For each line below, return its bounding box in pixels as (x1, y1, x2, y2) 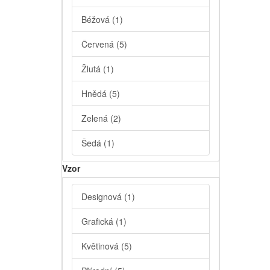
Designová (81, 190, 124, 203)
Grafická (81, 215, 116, 228)
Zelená (81, 112, 110, 125)
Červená (81, 38, 116, 51)
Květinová (81, 240, 121, 253)
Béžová (81, 13, 112, 26)
